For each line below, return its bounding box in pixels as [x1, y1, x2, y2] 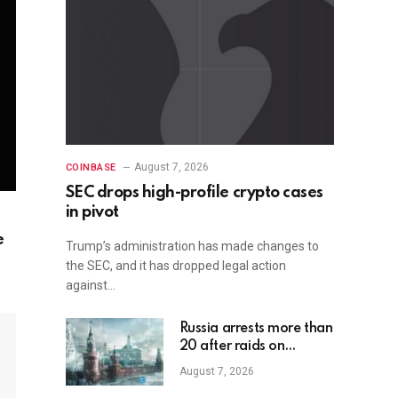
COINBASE [65, 162, 116, 174]
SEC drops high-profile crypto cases [65, 185, 323, 202]
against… [65, 278, 115, 293]
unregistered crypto [179, 357, 303, 372]
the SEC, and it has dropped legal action [65, 259, 286, 274]
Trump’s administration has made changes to [65, 239, 319, 254]
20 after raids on [179, 339, 285, 354]
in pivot [65, 204, 119, 221]
